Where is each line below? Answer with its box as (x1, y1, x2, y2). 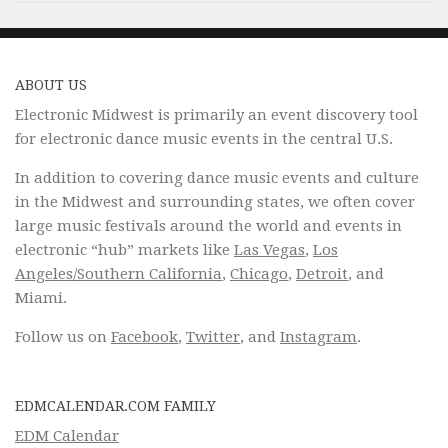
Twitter (186, 328, 240, 347)
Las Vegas (234, 241, 305, 260)
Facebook (111, 328, 178, 347)
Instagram (280, 328, 357, 347)
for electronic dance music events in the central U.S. (15, 130, 393, 149)
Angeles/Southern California (15, 265, 222, 284)
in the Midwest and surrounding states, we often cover (15, 193, 415, 212)
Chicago (230, 265, 288, 284)
